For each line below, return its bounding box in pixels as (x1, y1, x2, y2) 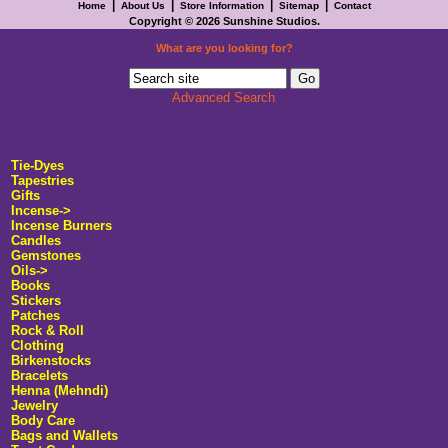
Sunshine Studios (222, 14, 317, 27)
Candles (11, 232, 62, 248)
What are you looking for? (155, 42, 293, 55)
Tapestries (11, 172, 75, 188)
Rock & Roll (11, 322, 85, 338)
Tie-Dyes (11, 157, 65, 173)
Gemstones (11, 247, 82, 263)
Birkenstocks (11, 352, 92, 368)
